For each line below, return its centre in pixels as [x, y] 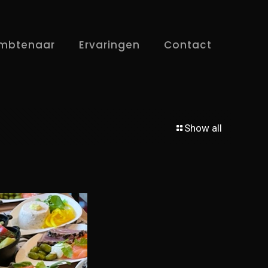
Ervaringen [109, 45]
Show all [203, 128]
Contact [188, 45]
